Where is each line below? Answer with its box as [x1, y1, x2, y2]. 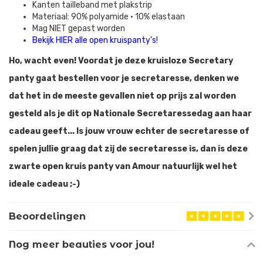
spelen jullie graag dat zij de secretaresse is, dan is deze [9, 144, 248, 154]
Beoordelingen [9, 210, 86, 222]
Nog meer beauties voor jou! [9, 238, 154, 251]
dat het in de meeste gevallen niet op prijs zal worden [9, 91, 236, 102]
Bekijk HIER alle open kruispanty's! [32, 35, 158, 46]
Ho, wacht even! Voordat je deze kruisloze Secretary [9, 56, 233, 66]
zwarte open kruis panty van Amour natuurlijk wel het [9, 161, 237, 172]
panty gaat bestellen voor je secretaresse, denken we [9, 73, 239, 84]
